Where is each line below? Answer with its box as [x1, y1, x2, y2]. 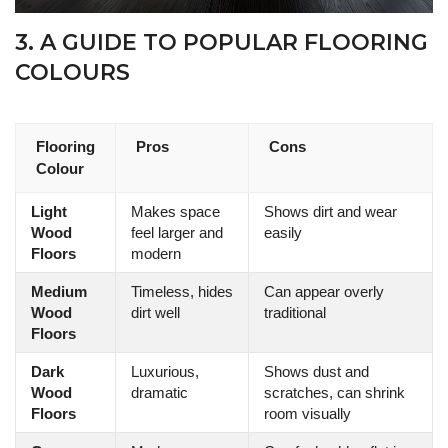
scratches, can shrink [264, 384, 405, 402]
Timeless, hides [131, 283, 233, 301]
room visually [264, 405, 351, 423]
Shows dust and [264, 363, 369, 381]
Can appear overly [264, 283, 384, 301]
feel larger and [131, 224, 223, 242]
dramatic [131, 384, 188, 402]
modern [131, 245, 181, 263]
